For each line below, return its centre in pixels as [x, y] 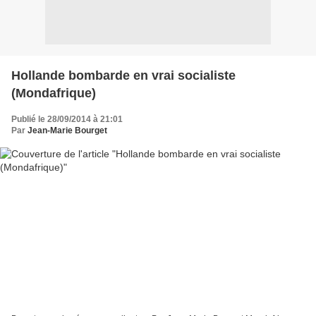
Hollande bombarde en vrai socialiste [123, 75]
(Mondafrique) [54, 93]
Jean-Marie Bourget [67, 130]
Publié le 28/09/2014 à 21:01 [67, 119]
